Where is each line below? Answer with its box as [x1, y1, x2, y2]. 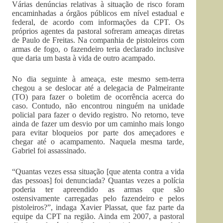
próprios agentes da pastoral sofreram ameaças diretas [12, 27, 185, 35]
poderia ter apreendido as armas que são [12, 185, 185, 194]
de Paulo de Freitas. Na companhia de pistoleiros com [12, 36, 185, 44]
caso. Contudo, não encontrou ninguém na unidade [12, 102, 185, 110]
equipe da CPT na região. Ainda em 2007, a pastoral [12, 212, 185, 221]
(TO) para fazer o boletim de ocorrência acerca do [12, 93, 185, 101]
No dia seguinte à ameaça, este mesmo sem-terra [12, 75, 185, 83]
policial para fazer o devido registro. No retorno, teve [12, 111, 185, 119]
